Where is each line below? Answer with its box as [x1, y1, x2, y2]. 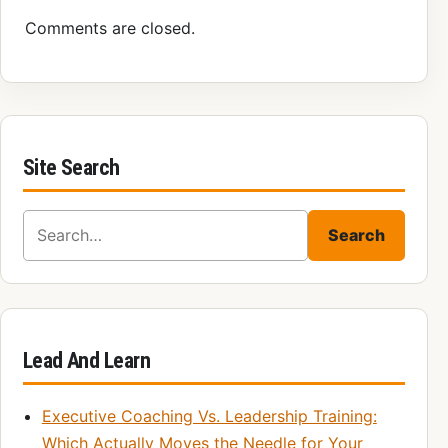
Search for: [21, 212, 105, 233]
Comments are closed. [25, 18, 195, 39]
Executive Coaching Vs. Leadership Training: [41, 405, 377, 426]
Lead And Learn [22, 347, 151, 373]
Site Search [22, 154, 120, 180]
